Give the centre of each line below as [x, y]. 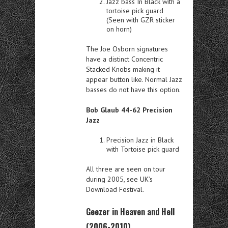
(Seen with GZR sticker [141, 20]
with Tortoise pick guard [143, 149]
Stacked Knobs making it [123, 69]
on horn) [119, 29]
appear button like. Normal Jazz [134, 79]
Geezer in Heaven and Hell [130, 212]
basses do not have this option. [133, 90]
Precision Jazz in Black [140, 140]
